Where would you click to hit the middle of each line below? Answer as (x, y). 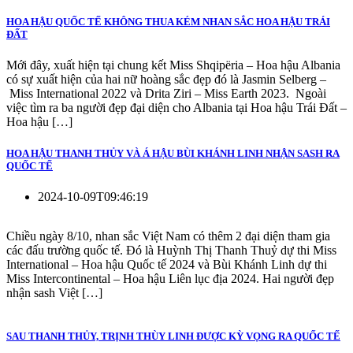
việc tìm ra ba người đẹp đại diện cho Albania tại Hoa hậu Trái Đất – (176, 108)
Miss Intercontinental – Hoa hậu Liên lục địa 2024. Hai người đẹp (170, 278)
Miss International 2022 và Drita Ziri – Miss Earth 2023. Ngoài (166, 94)
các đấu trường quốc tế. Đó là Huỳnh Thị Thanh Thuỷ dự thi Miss (171, 250)
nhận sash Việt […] (54, 292)
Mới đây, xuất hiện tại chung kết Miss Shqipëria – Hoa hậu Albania (173, 65)
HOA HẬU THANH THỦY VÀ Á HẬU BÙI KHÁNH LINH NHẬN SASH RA (173, 153)
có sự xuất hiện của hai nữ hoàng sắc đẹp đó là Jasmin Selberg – (166, 80)
